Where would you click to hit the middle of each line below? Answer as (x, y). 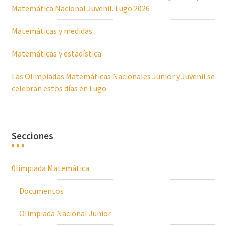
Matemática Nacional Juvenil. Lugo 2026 (80, 8)
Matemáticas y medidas (52, 31)
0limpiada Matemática (50, 168)
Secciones (32, 136)
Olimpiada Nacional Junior (65, 213)
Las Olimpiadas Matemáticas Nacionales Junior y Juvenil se (113, 76)
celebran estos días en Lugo (59, 88)
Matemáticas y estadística (56, 53)
